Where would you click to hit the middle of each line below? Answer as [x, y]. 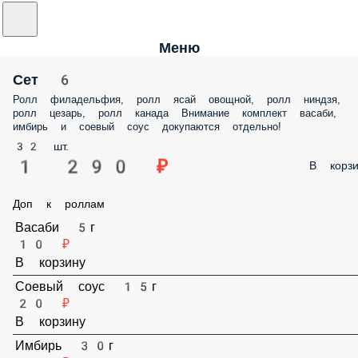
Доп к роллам [60, 203]
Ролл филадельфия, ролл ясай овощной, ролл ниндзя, [178, 99]
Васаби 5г [61, 233]
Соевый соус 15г [90, 302]
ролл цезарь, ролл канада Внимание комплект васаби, [180, 113]
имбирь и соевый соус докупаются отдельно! [152, 126]
